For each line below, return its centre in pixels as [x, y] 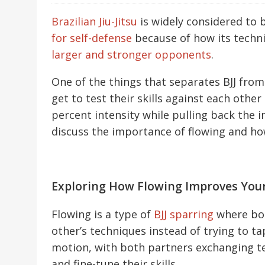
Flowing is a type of [103, 214]
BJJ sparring [184, 214]
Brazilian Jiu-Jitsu [94, 22]
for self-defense [92, 38]
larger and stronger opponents [131, 55]
